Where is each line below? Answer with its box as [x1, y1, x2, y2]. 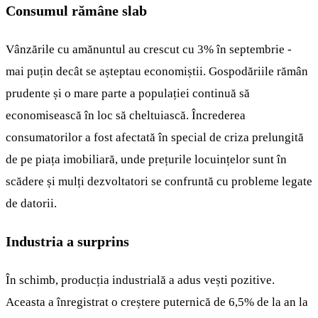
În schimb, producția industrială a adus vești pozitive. [6, 273, 275, 287]
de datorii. [6, 196, 57, 210]
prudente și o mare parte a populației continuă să [6, 86, 250, 100]
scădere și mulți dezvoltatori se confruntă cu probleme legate [6, 174, 312, 188]
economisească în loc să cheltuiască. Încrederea [6, 108, 246, 122]
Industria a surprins [6, 233, 129, 249]
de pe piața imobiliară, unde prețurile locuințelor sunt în [6, 152, 287, 166]
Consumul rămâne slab [6, 2, 147, 18]
